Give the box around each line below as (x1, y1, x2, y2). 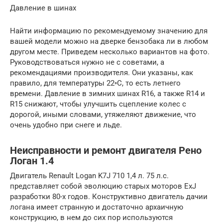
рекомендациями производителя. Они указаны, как (10, 68, 193, 78)
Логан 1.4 (10, 155, 54, 167)
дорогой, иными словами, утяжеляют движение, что (10, 110, 196, 119)
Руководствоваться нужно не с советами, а (10, 58, 164, 67)
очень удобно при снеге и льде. (10, 120, 122, 130)
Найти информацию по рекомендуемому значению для (10, 26, 208, 36)
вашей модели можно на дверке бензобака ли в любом (10, 37, 208, 46)
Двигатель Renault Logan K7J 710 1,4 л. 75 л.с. (10, 171, 169, 181)
